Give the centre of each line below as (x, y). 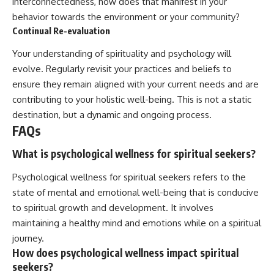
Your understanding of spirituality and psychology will (122, 53)
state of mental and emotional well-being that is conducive (135, 192)
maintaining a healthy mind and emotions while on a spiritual (137, 223)
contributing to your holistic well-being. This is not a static (132, 99)
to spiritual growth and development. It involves (113, 207)
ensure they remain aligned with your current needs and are (135, 84)
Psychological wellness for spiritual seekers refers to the (129, 177)
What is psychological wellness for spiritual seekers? (134, 154)
